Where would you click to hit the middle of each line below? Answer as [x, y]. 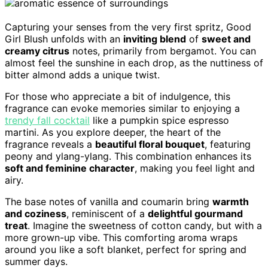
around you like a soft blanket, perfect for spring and [126, 249]
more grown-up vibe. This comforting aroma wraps [121, 237]
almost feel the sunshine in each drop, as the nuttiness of [134, 63]
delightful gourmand [195, 213]
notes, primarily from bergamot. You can [163, 51]
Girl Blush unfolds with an [64, 39]
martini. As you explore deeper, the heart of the [113, 132]
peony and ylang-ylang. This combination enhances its [128, 156]
